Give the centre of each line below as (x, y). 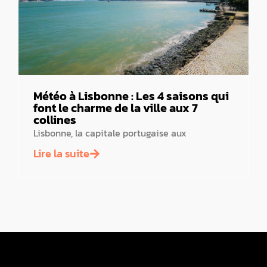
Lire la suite (61, 154)
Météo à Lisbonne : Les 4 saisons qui (131, 96)
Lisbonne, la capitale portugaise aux (110, 133)
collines (55, 120)
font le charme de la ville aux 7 (116, 108)
